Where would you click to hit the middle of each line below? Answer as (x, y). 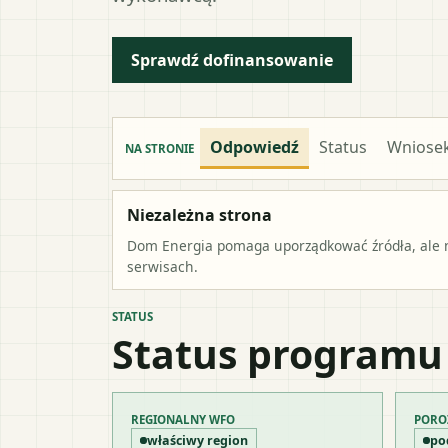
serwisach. (162, 266)
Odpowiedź (254, 146)
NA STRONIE (159, 148)
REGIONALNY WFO (183, 419)
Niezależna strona (199, 214)
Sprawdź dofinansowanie (232, 59)
